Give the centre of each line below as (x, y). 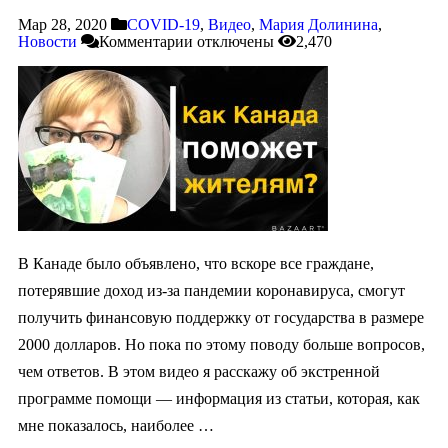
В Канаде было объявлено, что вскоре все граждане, (196, 263)
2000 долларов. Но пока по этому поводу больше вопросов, (221, 344)
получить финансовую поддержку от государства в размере (221, 317)
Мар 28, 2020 (62, 24)
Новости (47, 41)
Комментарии (146, 41)
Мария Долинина (318, 24)
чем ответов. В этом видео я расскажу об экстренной (199, 371)
